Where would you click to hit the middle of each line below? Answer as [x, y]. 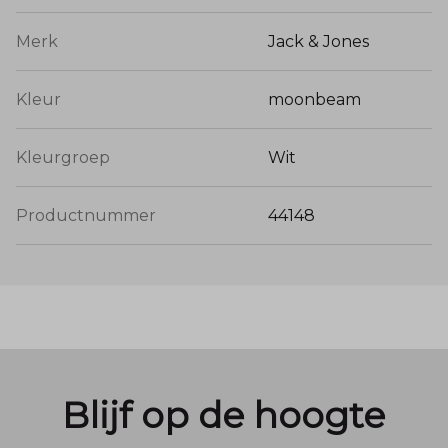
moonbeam [314, 100]
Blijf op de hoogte [224, 415]
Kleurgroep [63, 158]
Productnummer [86, 216]
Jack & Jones [318, 42]
